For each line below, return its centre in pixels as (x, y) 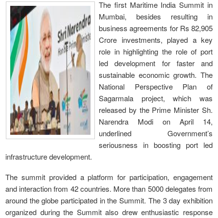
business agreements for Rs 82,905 (156, 28)
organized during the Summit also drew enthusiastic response (109, 212)
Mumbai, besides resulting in (156, 16)
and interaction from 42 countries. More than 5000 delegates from (109, 188)
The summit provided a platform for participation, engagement (109, 177)
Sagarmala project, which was (156, 98)
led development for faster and (156, 63)
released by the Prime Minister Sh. (156, 109)
